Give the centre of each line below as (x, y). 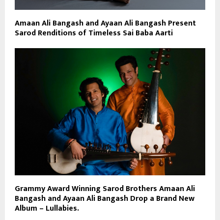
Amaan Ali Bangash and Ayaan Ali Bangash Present (105, 24)
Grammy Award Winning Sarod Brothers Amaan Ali (105, 189)
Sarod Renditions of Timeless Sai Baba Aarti (94, 33)
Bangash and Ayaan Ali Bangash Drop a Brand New (105, 198)
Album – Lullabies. (47, 208)
